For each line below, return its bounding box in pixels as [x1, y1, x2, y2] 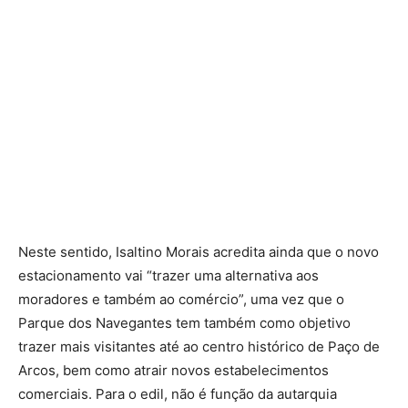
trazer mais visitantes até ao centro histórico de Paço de [18, 337, 380, 355]
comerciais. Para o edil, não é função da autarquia [18, 384, 337, 403]
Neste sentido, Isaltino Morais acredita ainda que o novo [18, 242, 379, 260]
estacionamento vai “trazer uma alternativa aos [18, 266, 319, 284]
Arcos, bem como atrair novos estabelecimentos [18, 361, 329, 379]
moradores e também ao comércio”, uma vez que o [18, 290, 344, 308]
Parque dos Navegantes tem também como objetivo [18, 313, 351, 331]
